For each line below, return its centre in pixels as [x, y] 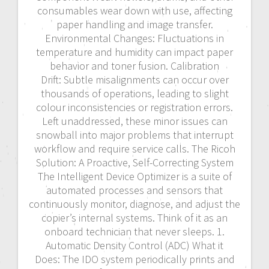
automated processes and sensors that [134, 190]
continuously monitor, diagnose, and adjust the [134, 204]
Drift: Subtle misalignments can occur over [134, 80]
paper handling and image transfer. [134, 25]
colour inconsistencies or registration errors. [134, 107]
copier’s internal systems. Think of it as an [134, 218]
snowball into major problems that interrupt [134, 135]
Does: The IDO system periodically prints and [134, 259]
